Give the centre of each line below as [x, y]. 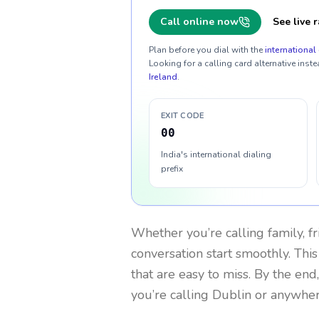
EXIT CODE [183, 116]
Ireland [163, 77]
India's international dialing [216, 155]
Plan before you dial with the [206, 50]
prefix [172, 169]
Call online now [199, 22]
